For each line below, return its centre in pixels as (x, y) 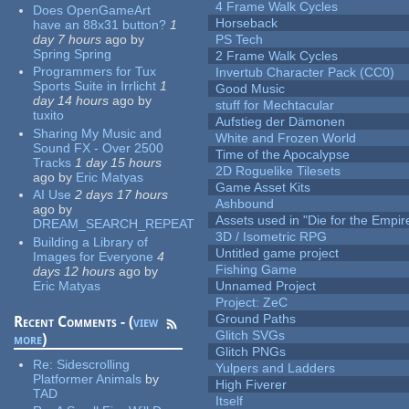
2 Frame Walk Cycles (277, 56)
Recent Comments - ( (74, 321)
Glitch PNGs (251, 352)
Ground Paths (256, 319)
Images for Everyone (94, 256)
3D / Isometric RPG (272, 237)
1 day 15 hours (119, 162)
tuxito (49, 115)
